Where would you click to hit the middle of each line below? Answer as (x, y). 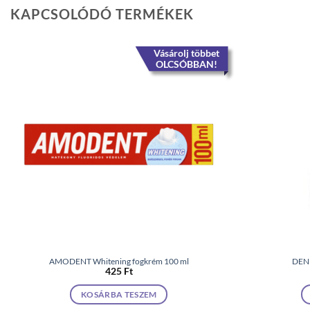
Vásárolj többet (186, 53)
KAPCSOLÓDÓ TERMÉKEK (102, 13)
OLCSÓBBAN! (186, 64)
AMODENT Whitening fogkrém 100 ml (119, 261)
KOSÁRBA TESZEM (119, 294)
